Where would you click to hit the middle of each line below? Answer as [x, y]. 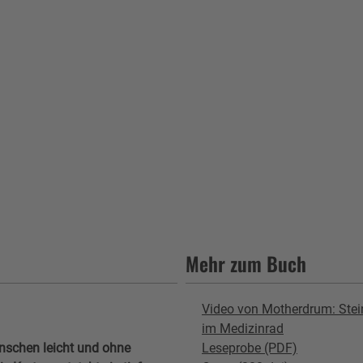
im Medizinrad [243, 328]
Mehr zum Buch [246, 263]
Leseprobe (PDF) [250, 348]
